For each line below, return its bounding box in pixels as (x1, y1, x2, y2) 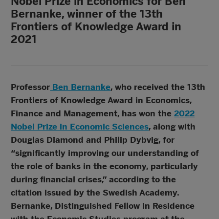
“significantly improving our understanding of (11, 148, 199, 158)
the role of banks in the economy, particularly (11, 161, 198, 171)
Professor (11, 82, 50, 92)
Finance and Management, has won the (11, 109, 175, 118)
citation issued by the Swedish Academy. (11, 188, 179, 197)
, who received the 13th (110, 82, 206, 92)
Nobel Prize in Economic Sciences (11, 122, 149, 131)
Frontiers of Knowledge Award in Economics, (11, 95, 192, 105)
